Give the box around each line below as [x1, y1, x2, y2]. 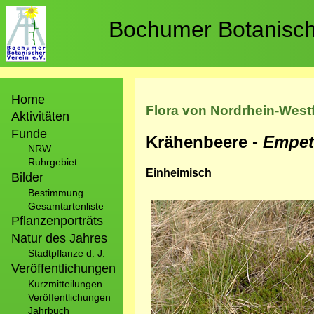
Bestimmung [28, 186, 83, 198]
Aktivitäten [11, 109, 69, 124]
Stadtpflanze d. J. [28, 247, 105, 259]
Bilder [11, 170, 43, 184]
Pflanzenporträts [11, 214, 103, 228]
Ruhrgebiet [28, 156, 77, 168]
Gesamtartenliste [28, 200, 104, 212]
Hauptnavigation [11, 78, 100, 90]
